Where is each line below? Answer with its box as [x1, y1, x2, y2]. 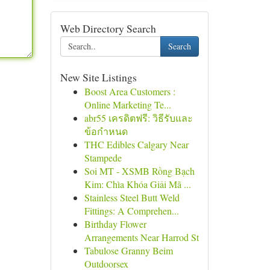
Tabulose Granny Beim [84, 244, 173, 257]
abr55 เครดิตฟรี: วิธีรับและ [84, 111, 193, 124]
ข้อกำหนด [84, 125, 128, 137]
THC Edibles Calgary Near [84, 138, 189, 151]
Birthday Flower [84, 218, 146, 230]
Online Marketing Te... [84, 98, 171, 111]
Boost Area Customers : [84, 85, 175, 98]
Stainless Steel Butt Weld [84, 191, 180, 204]
